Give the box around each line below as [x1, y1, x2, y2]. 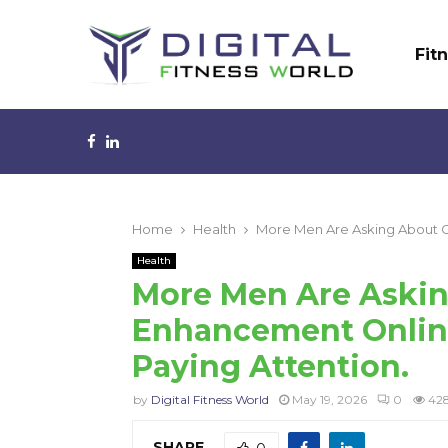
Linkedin [118, 131, 182, 150]
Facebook [95, 131, 173, 150]
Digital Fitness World [151, 392, 269, 407]
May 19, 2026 [292, 392, 367, 407]
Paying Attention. [132, 348, 409, 385]
